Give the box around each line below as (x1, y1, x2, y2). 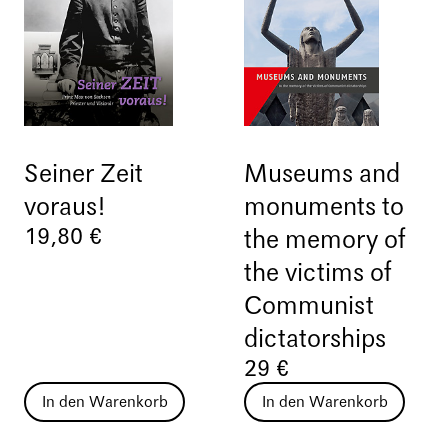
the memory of (244, 226, 406, 255)
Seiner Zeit (24, 160, 143, 189)
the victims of (244, 259, 392, 288)
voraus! (24, 193, 105, 222)
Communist (244, 292, 374, 321)
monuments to (244, 193, 404, 222)
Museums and (244, 160, 400, 189)
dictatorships (244, 325, 386, 354)
